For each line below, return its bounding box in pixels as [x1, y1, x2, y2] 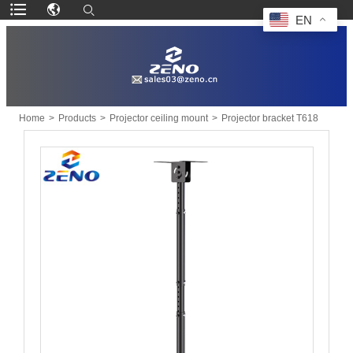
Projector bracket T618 [221, 112, 318, 124]
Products [58, 112, 96, 124]
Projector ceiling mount [109, 112, 208, 124]
